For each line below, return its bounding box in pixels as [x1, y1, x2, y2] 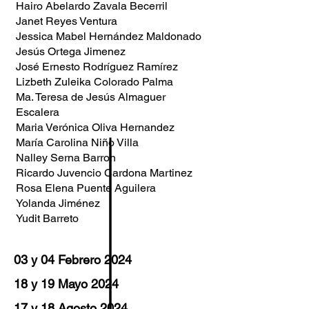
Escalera [16, 106, 59, 119]
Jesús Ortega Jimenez [16, 45, 126, 58]
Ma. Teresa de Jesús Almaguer [16, 90, 166, 103]
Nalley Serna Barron [16, 151, 116, 164]
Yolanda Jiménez [16, 197, 100, 210]
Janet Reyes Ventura [16, 14, 117, 28]
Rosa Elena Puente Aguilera [16, 181, 156, 195]
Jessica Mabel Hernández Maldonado [16, 30, 201, 43]
